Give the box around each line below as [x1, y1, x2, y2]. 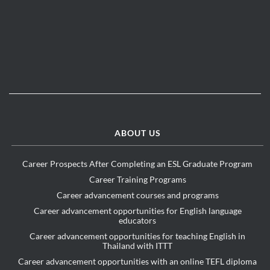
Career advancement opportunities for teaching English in [30, 231, 246, 242]
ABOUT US [114, 128, 161, 139]
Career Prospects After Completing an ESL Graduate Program [22, 159, 253, 169]
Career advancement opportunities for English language [33, 206, 242, 216]
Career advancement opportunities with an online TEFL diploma [18, 256, 257, 267]
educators [119, 215, 157, 226]
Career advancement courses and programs [56, 190, 219, 201]
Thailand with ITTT [102, 240, 173, 251]
